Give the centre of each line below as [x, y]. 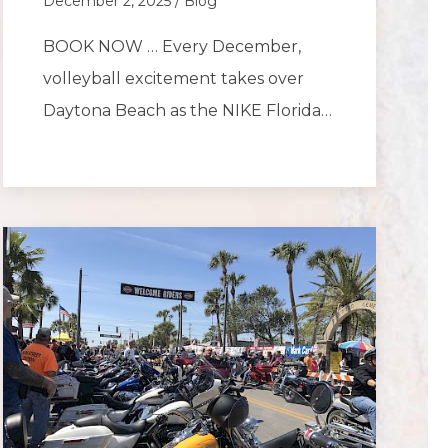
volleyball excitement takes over [173, 79]
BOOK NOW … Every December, [171, 47]
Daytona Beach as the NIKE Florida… [187, 111]
